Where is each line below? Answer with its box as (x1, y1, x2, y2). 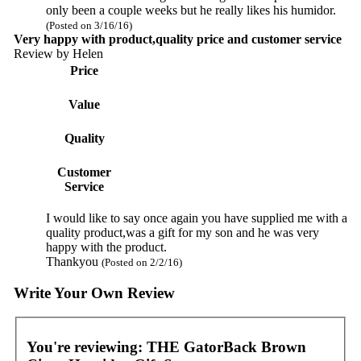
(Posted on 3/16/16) (45, 19, 132, 31)
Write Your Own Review (13, 284, 175, 301)
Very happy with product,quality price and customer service (13, 31, 342, 46)
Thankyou (45, 254, 102, 268)
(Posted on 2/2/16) (101, 255, 182, 268)
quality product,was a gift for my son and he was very (45, 225, 319, 239)
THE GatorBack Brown (146, 338, 306, 355)
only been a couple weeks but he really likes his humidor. (45, 2, 336, 17)
